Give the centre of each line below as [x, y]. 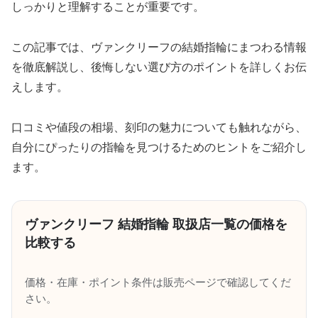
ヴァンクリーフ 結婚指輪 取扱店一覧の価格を [156, 224]
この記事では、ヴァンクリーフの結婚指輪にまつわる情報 [159, 47]
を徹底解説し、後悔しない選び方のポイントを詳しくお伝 [159, 67]
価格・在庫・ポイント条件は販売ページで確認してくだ [158, 283]
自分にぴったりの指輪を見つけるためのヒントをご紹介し [159, 147]
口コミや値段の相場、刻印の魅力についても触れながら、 [159, 127]
